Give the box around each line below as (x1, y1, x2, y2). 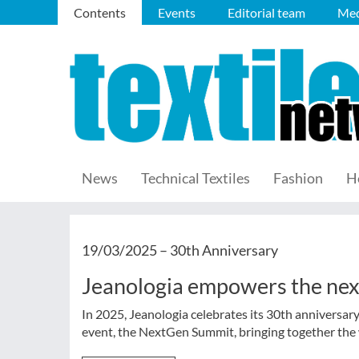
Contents (74, 5, 126, 20)
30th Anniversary (170, 241, 278, 259)
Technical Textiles (141, 169, 250, 187)
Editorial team (228, 5, 305, 20)
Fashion (273, 169, 323, 187)
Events (158, 5, 196, 20)
